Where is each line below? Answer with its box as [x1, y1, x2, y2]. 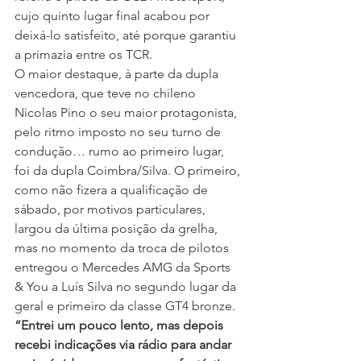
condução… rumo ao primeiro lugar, [15, 143, 227, 160]
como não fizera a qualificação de [15, 182, 211, 198]
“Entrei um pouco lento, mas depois [15, 317, 226, 334]
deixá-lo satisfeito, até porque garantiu [15, 27, 239, 44]
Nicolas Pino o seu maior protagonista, [15, 105, 240, 121]
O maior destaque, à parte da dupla [15, 66, 222, 82]
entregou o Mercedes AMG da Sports [15, 259, 234, 276]
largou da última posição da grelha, [15, 221, 221, 237]
